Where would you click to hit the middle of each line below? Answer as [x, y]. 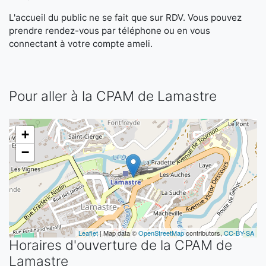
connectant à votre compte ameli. [81, 44]
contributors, [204, 233]
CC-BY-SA [239, 233]
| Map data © [118, 233]
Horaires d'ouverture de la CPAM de [121, 245]
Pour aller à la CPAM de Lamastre [113, 96]
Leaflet [88, 233]
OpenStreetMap [161, 233]
